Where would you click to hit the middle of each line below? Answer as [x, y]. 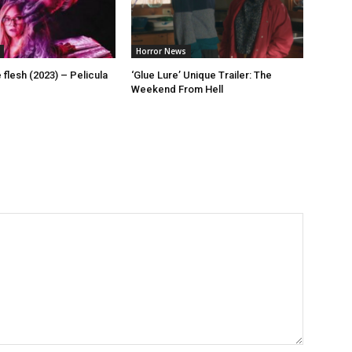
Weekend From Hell [178, 90]
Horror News [161, 51]
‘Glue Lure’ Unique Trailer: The [202, 75]
